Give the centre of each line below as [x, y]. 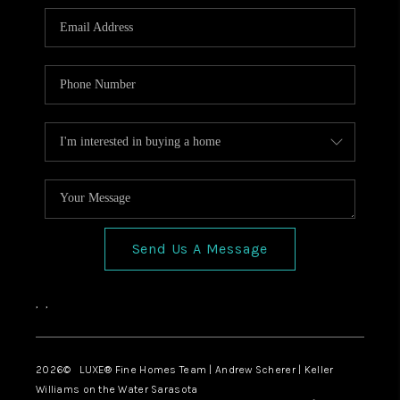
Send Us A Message [200, 248]
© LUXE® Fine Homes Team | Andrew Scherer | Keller [199, 369]
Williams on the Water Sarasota [117, 389]
